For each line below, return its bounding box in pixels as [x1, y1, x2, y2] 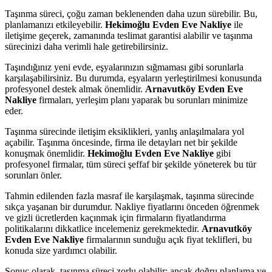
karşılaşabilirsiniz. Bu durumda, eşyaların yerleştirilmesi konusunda [5, 72, 262, 83]
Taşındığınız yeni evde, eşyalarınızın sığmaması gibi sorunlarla [5, 61, 243, 72]
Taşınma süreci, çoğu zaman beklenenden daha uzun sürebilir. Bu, [5, 8, 257, 19]
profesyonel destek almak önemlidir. [5, 83, 145, 94]
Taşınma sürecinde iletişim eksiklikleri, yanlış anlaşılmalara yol [5, 126, 244, 137]
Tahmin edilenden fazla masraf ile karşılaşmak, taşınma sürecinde [5, 190, 254, 201]
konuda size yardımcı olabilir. [5, 245, 117, 256]
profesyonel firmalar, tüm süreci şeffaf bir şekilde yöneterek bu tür [5, 158, 256, 169]
